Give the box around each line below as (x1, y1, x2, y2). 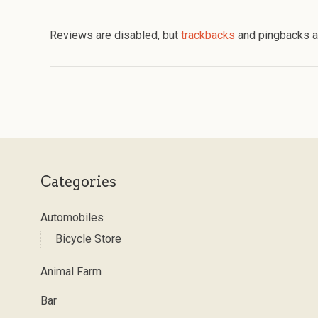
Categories (40, 172, 116, 190)
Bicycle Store (55, 231, 121, 246)
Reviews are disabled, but (50, 28, 182, 42)
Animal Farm (40, 264, 102, 278)
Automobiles (40, 210, 104, 224)
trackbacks (181, 28, 236, 42)
